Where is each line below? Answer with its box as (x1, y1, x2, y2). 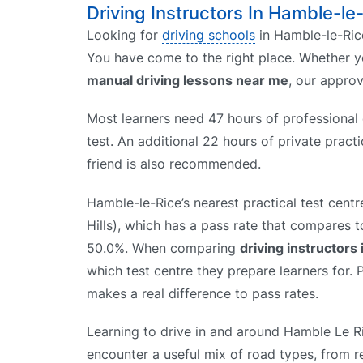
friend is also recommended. (87, 156, 261, 173)
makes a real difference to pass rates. (87, 284, 318, 301)
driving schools (162, 27, 255, 44)
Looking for (87, 27, 162, 44)
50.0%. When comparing (87, 239, 240, 256)
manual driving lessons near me (87, 72, 288, 89)
